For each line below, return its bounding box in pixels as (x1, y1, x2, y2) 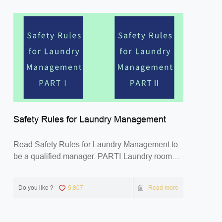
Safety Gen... (13, 164, 59, 172)
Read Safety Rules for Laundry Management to (13, 140, 178, 149)
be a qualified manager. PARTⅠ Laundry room (13, 152, 172, 161)
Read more (148, 184, 178, 191)
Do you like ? (18, 184, 54, 191)
